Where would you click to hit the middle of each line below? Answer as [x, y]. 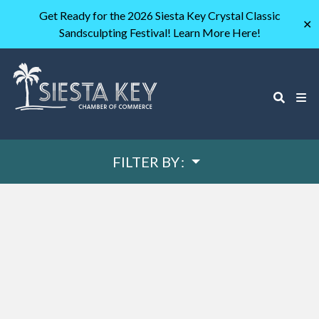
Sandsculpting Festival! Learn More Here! [159, 32]
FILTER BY [146, 162]
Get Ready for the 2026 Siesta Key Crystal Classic [159, 15]
